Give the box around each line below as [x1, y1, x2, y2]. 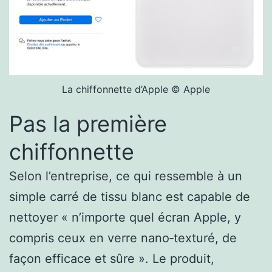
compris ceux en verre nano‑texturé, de [9, 231, 237, 246]
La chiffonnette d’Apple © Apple [62, 83, 210, 96]
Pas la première [9, 110, 167, 138]
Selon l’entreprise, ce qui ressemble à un [9, 169, 242, 184]
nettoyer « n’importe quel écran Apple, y [9, 210, 241, 225]
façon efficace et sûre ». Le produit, [9, 251, 214, 267]
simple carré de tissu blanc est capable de [9, 189, 250, 205]
